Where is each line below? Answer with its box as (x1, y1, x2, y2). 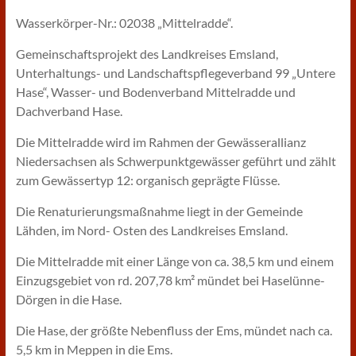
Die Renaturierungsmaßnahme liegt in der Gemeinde (15, 203, 303, 219)
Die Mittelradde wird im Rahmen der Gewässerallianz (15, 134, 306, 149)
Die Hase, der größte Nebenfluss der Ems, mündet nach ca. (15, 323, 332, 338)
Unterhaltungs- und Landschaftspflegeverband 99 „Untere (15, 65, 335, 80)
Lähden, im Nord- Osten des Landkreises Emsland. (15, 222, 288, 238)
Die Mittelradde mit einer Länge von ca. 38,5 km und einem (15, 253, 334, 269)
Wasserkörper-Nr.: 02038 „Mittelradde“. (15, 15, 233, 30)
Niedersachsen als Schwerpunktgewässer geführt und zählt (15, 153, 336, 168)
